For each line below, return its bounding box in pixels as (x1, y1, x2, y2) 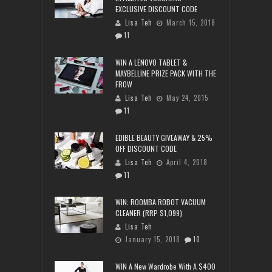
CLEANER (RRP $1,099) (115, 207, 182, 218)
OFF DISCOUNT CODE (115, 143, 177, 154)
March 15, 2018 (166, 17, 216, 27)
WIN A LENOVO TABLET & (115, 56, 187, 67)
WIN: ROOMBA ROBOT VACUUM (115, 196, 206, 207)
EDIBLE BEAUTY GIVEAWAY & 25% (115, 132, 212, 143)
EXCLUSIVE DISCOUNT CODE (115, 3, 197, 14)
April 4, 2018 (166, 157, 208, 167)
